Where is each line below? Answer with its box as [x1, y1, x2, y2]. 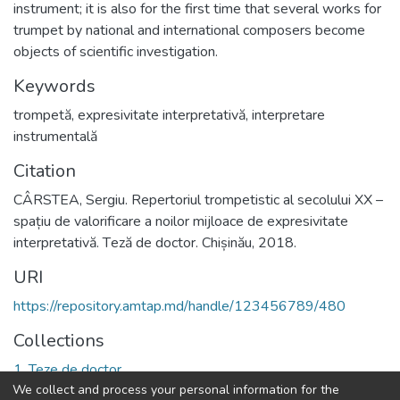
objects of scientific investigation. [13, 42, 218, 62]
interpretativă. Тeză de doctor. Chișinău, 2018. [13, 233, 296, 253]
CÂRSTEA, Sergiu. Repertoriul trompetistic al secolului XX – [13, 190, 383, 210]
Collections [13, 329, 104, 353]
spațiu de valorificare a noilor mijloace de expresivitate [13, 212, 348, 231]
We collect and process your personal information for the [12, 380, 339, 398]
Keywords [13, 74, 96, 98]
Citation [13, 159, 76, 183]
